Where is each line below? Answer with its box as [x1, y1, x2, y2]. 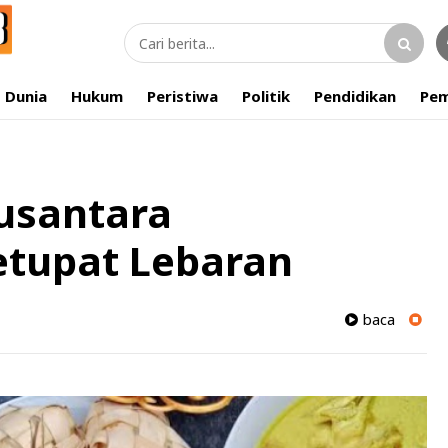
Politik [242, 86, 290, 106]
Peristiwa [147, 86, 218, 106]
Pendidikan [314, 86, 396, 106]
